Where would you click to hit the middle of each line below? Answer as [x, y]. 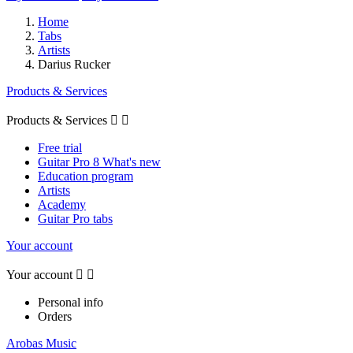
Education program [85, 176]
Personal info [71, 302]
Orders [55, 316]
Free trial [60, 147]
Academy [62, 204]
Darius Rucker [74, 64]
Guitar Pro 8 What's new [99, 162]
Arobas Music [41, 343]
